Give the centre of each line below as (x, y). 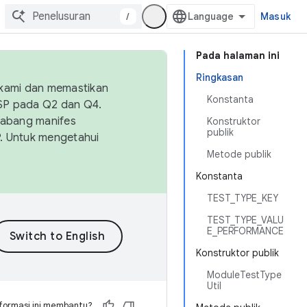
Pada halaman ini (238, 56)
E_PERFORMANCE (245, 231)
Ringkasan (220, 77)
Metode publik (239, 154)
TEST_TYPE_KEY (243, 198)
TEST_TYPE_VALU (245, 220)
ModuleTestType (244, 275)
